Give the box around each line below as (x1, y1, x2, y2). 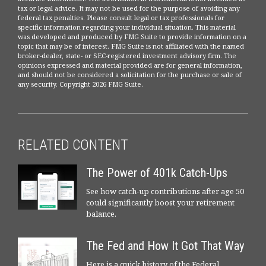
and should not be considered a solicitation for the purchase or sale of (18, 70, 242, 80)
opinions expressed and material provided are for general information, (18, 61, 242, 70)
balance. (86, 208, 116, 220)
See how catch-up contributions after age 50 (86, 186, 244, 197)
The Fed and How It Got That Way (86, 239, 245, 254)
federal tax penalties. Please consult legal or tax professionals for (18, 13, 224, 23)
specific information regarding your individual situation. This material (18, 23, 236, 32)
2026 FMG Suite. (92, 80, 143, 89)
